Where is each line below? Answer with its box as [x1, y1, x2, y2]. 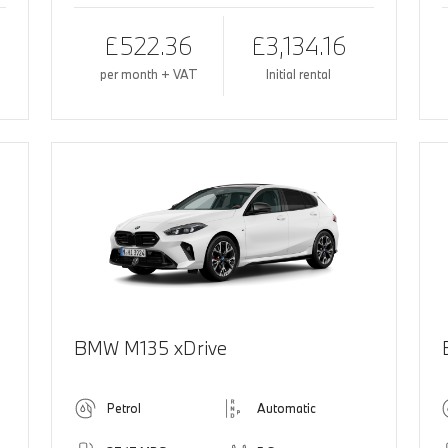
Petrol [107, 400, 142, 417]
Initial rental [266, 66, 332, 83]
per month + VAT [99, 66, 198, 83]
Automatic [256, 400, 316, 417]
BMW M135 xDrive [74, 336, 228, 361]
